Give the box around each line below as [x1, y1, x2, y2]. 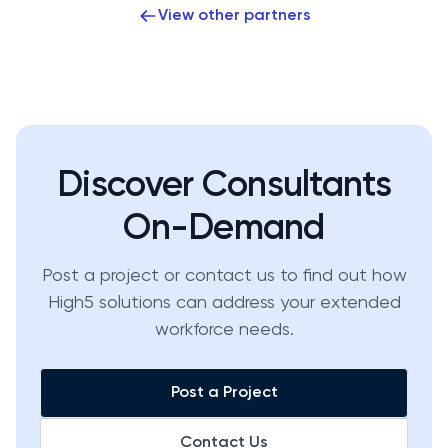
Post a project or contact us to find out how [41, 267, 407, 285]
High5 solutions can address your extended [47, 294, 401, 312]
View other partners [157, 8, 311, 24]
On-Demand [123, 211, 325, 247]
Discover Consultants [57, 168, 391, 204]
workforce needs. [154, 321, 294, 339]
